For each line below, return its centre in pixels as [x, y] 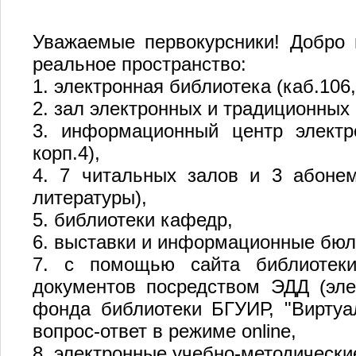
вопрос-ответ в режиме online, [164, 331]
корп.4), [66, 153]
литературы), [90, 197]
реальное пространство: [139, 64]
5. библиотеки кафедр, [133, 219]
